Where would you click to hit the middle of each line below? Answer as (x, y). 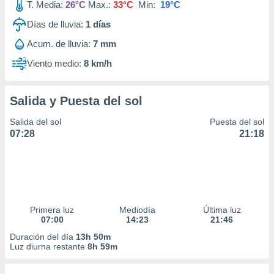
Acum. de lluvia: (59, 44)
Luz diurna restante (49, 246)
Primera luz (52, 210)
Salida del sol (35, 122)
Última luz (222, 210)
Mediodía (137, 210)
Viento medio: (54, 63)
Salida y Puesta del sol (76, 101)
